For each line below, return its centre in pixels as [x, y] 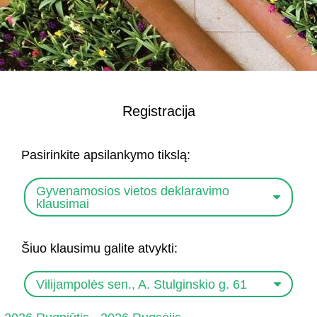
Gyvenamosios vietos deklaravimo [133, 191]
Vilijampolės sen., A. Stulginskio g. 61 [142, 284]
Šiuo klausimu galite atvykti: [99, 249]
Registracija [158, 111]
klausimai [63, 203]
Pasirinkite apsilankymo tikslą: [106, 155]
